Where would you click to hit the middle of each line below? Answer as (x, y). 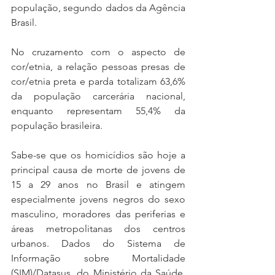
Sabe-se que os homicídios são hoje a (98, 155)
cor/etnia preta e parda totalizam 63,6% (98, 82)
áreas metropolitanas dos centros (98, 229)
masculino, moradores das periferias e (98, 214)
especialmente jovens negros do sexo (98, 199)
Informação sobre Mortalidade (98, 258)
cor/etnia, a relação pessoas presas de (98, 67)
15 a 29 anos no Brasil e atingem (98, 185)
